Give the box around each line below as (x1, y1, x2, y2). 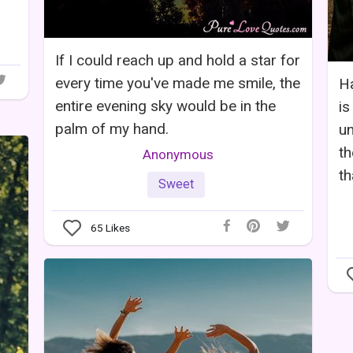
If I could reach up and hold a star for (55, 50, 300, 69)
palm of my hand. (55, 119, 169, 138)
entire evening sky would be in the (55, 96, 276, 115)
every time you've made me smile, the (55, 73, 300, 92)
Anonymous (143, 146, 214, 162)
